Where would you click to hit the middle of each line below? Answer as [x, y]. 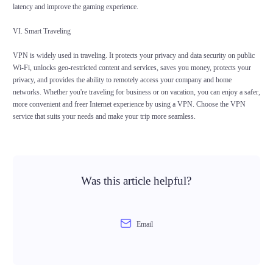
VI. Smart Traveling [41, 31]
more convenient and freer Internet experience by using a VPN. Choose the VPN [129, 105]
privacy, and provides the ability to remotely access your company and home [122, 80]
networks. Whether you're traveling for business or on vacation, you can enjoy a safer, [136, 92]
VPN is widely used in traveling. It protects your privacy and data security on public [133, 56]
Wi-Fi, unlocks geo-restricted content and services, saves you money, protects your [132, 68]
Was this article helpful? [136, 181]
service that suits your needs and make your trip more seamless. [104, 117]
